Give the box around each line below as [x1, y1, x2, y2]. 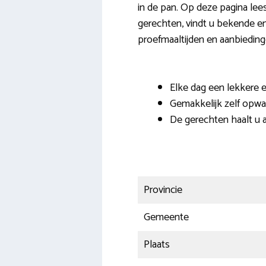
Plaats [144, 236, 170, 254]
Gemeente [144, 208, 189, 227]
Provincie [144, 181, 182, 199]
